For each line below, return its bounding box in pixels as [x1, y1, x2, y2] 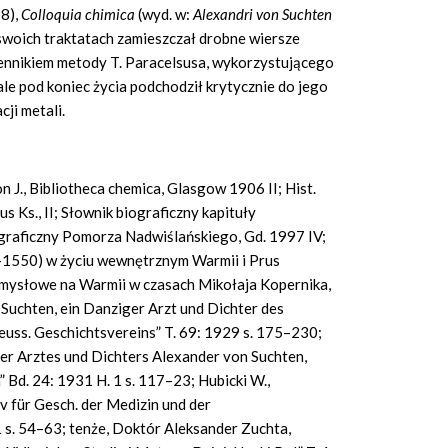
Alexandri [193, 5, 253, 24]
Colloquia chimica [21, 5, 138, 24]
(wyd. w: [138, 5, 193, 24]
